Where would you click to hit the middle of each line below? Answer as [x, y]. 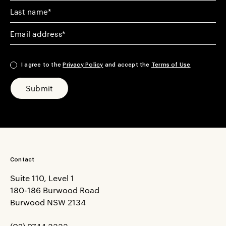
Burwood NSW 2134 [48, 202]
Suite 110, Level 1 [42, 178]
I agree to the [42, 65]
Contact [22, 160]
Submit [40, 88]
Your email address [46, 28]
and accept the [127, 65]
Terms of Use [171, 65]
